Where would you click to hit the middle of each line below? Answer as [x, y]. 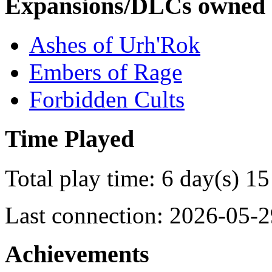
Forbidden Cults [107, 100]
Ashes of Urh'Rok [115, 45]
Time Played [70, 138]
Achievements [77, 254]
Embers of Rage [106, 72]
